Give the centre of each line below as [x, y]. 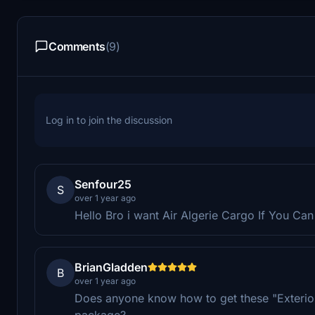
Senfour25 [103, 184]
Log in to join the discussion [109, 120]
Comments [77, 46]
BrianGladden [111, 267]
